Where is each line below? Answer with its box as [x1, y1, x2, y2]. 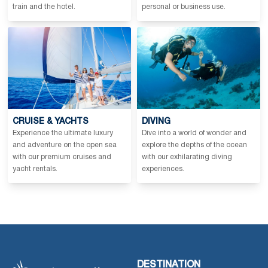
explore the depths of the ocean [142, 141, 247, 148]
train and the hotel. [13, 4, 75, 11]
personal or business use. [142, 4, 226, 11]
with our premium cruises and [13, 153, 111, 160]
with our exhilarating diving [142, 153, 232, 160]
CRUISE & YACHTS [13, 117, 89, 126]
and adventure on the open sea [13, 141, 117, 148]
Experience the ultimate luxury [13, 129, 113, 136]
